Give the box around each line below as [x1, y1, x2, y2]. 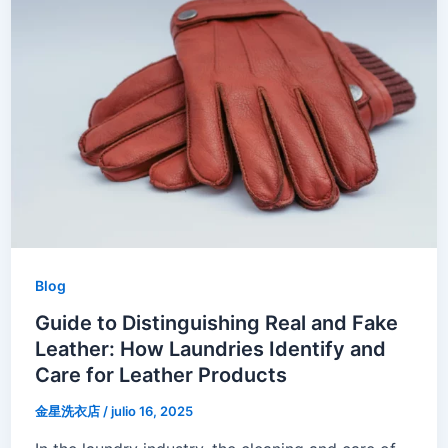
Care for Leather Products [34, 363, 287, 388]
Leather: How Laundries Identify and [34, 337, 386, 362]
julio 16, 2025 [110, 403, 193, 420]
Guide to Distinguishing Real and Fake [34, 311, 398, 336]
